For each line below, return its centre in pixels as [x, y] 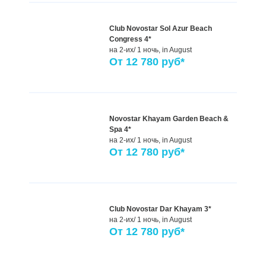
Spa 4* [120, 129]
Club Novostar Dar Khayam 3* [160, 209]
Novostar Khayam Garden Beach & [169, 118]
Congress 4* [130, 39]
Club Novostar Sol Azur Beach [161, 28]
